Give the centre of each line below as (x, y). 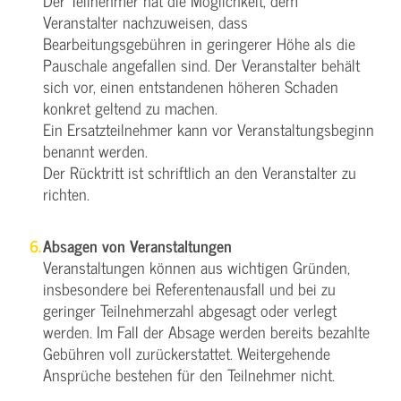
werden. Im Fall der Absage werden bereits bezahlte (206, 331)
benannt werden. (95, 150)
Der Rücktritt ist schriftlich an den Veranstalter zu (200, 172)
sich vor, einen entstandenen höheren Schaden (191, 86)
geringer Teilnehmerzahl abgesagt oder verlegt (190, 310)
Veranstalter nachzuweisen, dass (145, 21)
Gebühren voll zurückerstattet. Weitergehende (187, 353)
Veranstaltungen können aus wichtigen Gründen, (196, 267)
